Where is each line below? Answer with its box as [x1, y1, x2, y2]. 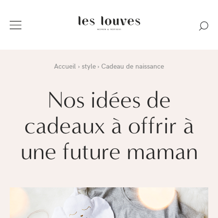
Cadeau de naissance [101, 60, 164, 71]
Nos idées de [47, 85, 171, 113]
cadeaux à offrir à [24, 111, 194, 139]
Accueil [54, 60, 76, 71]
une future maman [20, 137, 198, 165]
